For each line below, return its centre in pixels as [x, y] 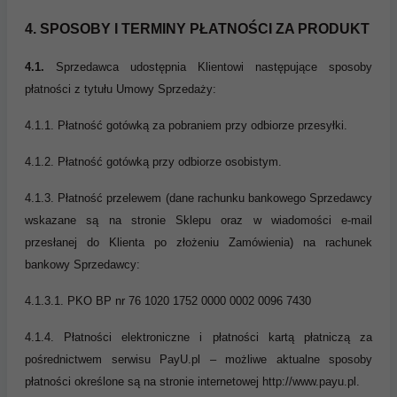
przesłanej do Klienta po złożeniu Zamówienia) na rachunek [198, 243]
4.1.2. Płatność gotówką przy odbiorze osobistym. [153, 162]
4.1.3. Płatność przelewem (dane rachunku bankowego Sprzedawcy [198, 198]
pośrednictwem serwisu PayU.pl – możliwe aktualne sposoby [198, 360]
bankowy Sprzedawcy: [82, 265]
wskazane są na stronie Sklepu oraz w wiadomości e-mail [198, 221]
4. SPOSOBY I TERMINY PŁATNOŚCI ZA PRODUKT [197, 29]
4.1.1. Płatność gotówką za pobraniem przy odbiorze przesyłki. [186, 126]
